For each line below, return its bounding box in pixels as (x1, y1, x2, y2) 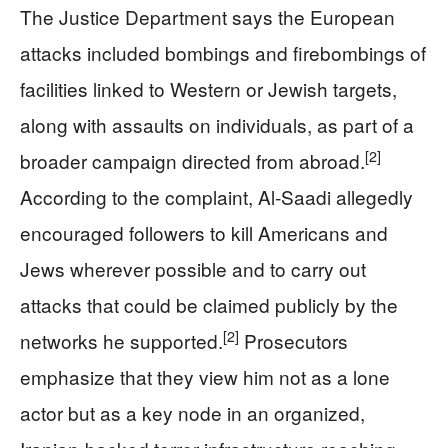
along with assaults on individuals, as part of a (20, 110, 414, 138)
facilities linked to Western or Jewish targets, (20, 74, 397, 102)
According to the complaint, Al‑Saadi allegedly (20, 182, 413, 210)
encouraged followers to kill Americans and (20, 218, 388, 246)
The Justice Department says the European (20, 2, 395, 30)
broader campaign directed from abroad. (20, 146, 365, 174)
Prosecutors (239, 326, 348, 354)
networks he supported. (20, 326, 223, 354)
